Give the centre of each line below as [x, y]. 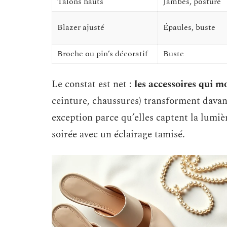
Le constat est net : [93, 84]
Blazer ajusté [81, 27]
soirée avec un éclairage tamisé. [118, 135]
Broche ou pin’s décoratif [102, 54]
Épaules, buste [189, 27]
